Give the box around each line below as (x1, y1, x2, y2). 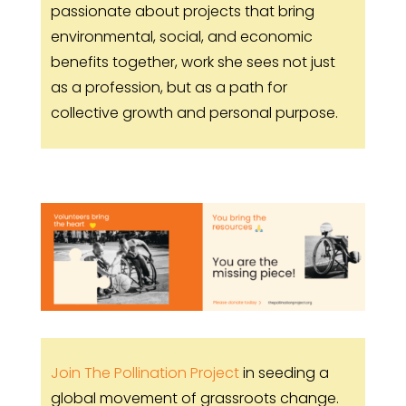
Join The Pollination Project (50, 362, 239, 384)
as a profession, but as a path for (50, 77, 287, 98)
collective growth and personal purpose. (50, 102, 338, 123)
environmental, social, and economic (50, 26, 313, 47)
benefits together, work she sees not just (50, 52, 335, 72)
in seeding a (238, 362, 329, 384)
